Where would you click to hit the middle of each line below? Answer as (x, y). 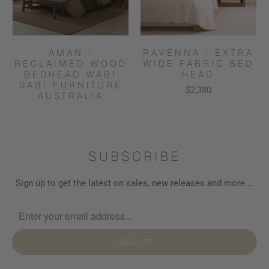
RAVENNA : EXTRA (198, 52)
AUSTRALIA (71, 95)
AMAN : (71, 52)
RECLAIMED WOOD (71, 63)
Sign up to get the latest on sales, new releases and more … (134, 183)
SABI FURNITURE (71, 85)
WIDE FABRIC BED (198, 63)
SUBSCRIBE (134, 156)
